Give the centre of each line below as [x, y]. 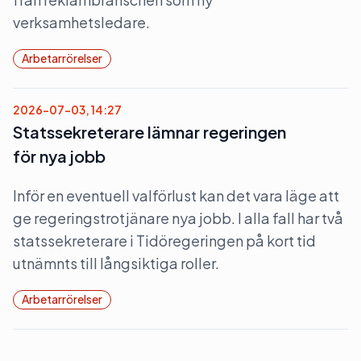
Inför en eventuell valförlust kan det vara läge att [176, 195]
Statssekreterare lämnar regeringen [149, 132]
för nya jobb [59, 156]
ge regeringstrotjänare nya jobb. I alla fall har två [178, 218]
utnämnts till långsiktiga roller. [116, 263]
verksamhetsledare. [81, 22]
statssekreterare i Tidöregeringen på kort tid [164, 241]
